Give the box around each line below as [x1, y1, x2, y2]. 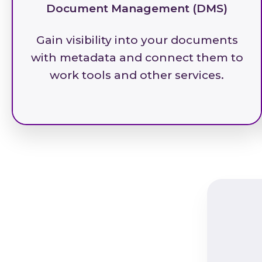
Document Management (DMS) [46, 2, 227, 15]
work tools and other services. [50, 68, 224, 82]
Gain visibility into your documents [36, 33, 238, 47]
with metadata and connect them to [30, 51, 243, 64]
